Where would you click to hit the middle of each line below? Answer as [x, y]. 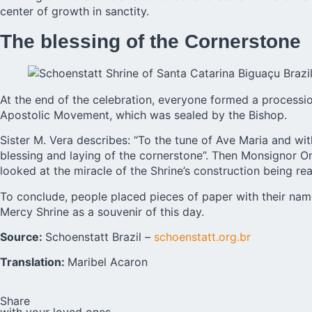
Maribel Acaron [108, 262]
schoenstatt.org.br [202, 236]
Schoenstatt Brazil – [100, 236]
